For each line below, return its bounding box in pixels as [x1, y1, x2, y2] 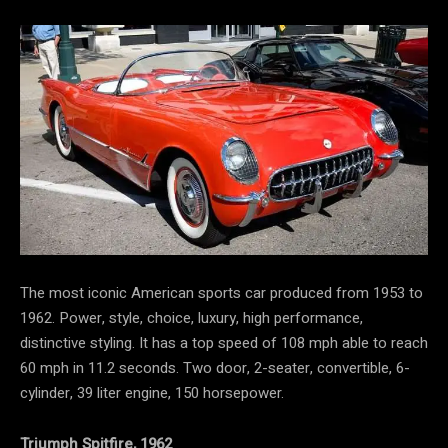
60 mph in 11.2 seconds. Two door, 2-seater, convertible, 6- [20, 356, 410, 379]
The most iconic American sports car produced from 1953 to [20, 281, 423, 304]
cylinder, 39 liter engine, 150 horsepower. [20, 381, 284, 404]
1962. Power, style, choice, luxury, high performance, [20, 306, 363, 329]
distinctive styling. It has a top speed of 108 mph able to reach [20, 331, 428, 354]
